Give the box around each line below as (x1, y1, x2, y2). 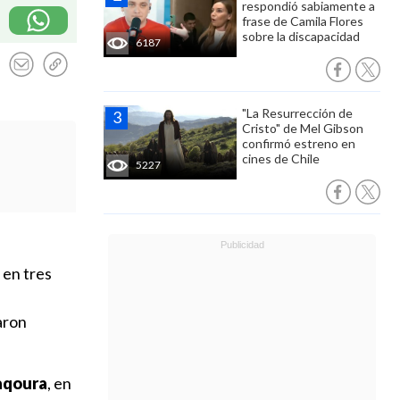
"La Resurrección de (242, 105, 353, 121)
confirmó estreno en (242, 136, 355, 151)
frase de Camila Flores (242, 13, 363, 29)
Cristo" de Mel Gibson (242, 121, 363, 136)
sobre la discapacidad (242, 29, 360, 44)
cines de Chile (242, 151, 320, 166)
